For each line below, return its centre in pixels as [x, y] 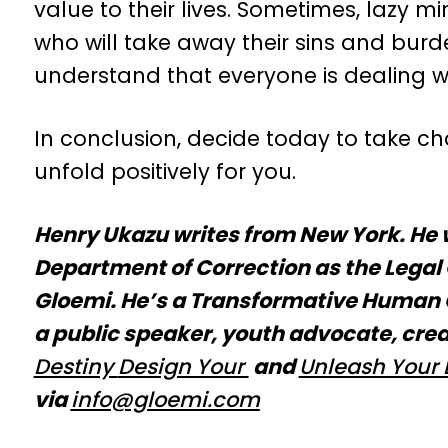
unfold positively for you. [164, 171]
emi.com [212, 399]
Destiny [75, 366]
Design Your [183, 366]
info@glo [118, 399]
